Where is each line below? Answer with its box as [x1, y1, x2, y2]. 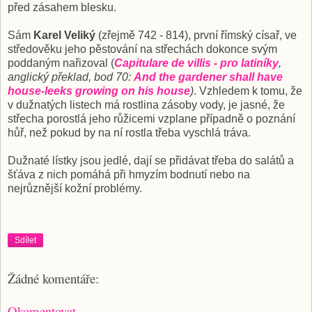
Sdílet [15, 235, 36, 246]
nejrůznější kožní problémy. [8, 182, 142, 194]
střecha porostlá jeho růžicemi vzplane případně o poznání [8, 112, 295, 125]
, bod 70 [88, 70, 128, 83]
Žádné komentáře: [8, 270, 99, 288]
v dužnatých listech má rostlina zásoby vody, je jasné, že [8, 98, 285, 111]
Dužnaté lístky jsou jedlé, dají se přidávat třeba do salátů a [8, 154, 294, 166]
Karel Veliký [33, 29, 95, 41]
